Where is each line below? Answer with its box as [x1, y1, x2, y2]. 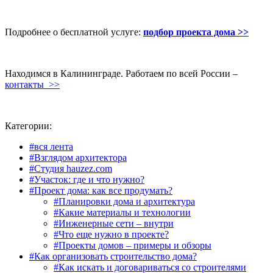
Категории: [5, 120, 52, 131]
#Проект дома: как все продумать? [29, 185, 172, 196]
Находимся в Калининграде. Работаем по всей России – [5, 68, 238, 79]
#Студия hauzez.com [29, 163, 112, 174]
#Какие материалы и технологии [54, 207, 191, 218]
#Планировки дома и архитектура [54, 196, 195, 207]
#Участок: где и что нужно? [29, 174, 144, 185]
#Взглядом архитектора [29, 152, 127, 163]
